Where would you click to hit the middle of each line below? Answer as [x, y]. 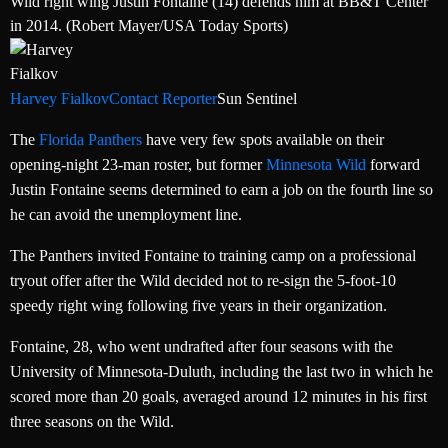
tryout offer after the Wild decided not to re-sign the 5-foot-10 [203, 281]
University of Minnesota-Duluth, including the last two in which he [221, 372]
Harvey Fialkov [59, 99]
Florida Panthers [90, 140]
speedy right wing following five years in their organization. [198, 306]
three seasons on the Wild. [92, 422]
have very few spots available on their [263, 140]
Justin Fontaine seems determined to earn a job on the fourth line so [221, 190]
